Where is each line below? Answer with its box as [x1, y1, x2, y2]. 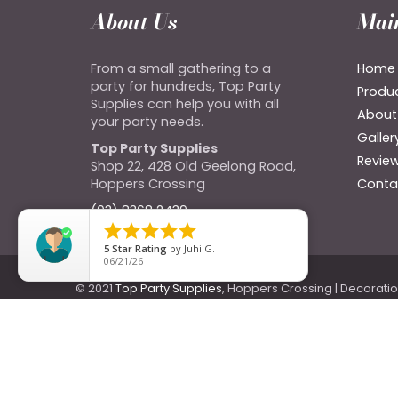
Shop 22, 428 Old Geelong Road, [91, 156, 296, 175]
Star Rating [112, 242, 167, 255]
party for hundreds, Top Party [91, 76, 281, 95]
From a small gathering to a [91, 59, 271, 77]
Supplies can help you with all [91, 94, 279, 113]
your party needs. [91, 112, 203, 131]
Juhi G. [184, 242, 215, 255]
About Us [91, 5, 177, 37]
